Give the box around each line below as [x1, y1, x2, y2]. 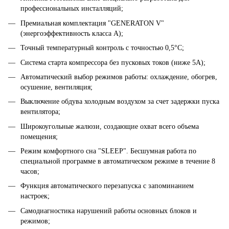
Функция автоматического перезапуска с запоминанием [20, 182, 194, 190]
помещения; [20, 132, 58, 141]
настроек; [20, 192, 50, 200]
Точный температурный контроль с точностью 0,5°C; [20, 44, 184, 52]
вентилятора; [20, 108, 60, 116]
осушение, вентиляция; [20, 83, 93, 91]
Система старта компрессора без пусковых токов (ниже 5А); [20, 58, 205, 66]
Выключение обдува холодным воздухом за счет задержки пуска [20, 98, 219, 106]
